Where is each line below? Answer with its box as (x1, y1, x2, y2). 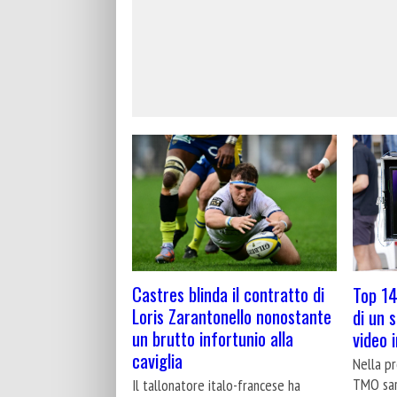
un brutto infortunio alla (132, 324, 293, 353)
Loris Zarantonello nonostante (132, 302, 331, 331)
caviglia (132, 346, 183, 375)
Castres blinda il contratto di (132, 280, 324, 308)
